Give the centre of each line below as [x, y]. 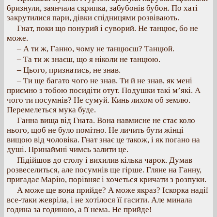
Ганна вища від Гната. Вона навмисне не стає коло [106, 120]
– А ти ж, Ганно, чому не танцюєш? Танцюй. [96, 49]
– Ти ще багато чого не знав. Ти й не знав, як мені [105, 81]
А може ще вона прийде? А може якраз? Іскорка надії [113, 190]
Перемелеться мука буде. [51, 110]
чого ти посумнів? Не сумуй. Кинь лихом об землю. [99, 100]
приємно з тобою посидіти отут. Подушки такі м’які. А [104, 90]
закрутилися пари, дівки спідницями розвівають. [93, 18]
